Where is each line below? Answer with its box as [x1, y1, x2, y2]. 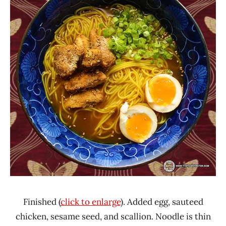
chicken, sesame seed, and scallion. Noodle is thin [15, 210, 211, 222]
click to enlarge [60, 196, 121, 207]
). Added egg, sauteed [120, 196, 203, 207]
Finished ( [23, 196, 61, 207]
